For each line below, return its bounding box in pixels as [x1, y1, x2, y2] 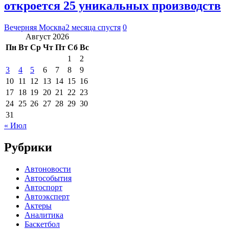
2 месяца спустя [65, 22, 121, 32]
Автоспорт [25, 182, 62, 192]
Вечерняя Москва [4, 22, 65, 32]
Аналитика [25, 210, 63, 219]
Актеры [25, 201, 52, 210]
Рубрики [4, 140, 52, 154]
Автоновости [25, 164, 71, 173]
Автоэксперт [25, 192, 70, 201]
